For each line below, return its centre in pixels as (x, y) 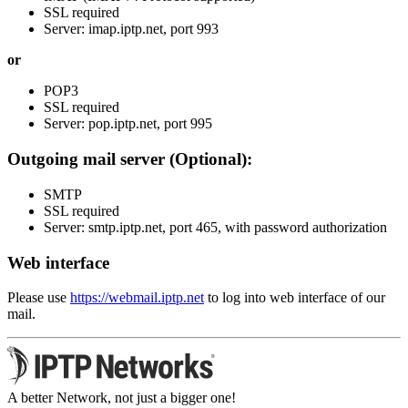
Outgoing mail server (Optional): (130, 159)
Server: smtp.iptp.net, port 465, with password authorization (215, 227)
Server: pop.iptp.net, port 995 (128, 124)
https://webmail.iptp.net (137, 298)
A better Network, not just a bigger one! (122, 398)
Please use (39, 298)
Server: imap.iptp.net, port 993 (131, 29)
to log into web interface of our (295, 298)
